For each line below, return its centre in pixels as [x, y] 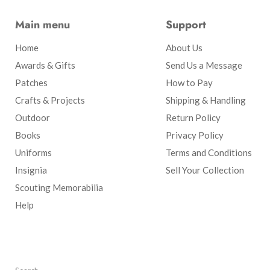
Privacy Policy [194, 135]
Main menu [42, 24]
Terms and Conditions [209, 152]
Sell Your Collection [205, 170]
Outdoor [33, 117]
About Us [184, 47]
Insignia [31, 170]
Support [186, 24]
